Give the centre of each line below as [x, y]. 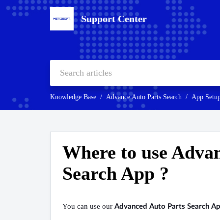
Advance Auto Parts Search [144, 97]
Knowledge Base [73, 97]
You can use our [88, 206]
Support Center [114, 19]
